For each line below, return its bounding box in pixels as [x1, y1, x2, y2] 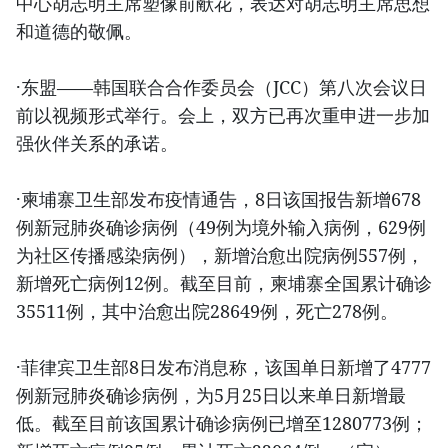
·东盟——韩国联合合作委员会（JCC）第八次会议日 [16, 75, 427, 100]
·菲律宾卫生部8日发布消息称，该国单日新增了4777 [16, 355, 431, 380]
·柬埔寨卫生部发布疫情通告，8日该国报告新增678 [16, 187, 421, 212]
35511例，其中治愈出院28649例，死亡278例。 [16, 299, 398, 324]
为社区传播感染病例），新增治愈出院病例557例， [16, 243, 424, 268]
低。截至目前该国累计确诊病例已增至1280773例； [16, 411, 428, 436]
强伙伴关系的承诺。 [16, 131, 178, 156]
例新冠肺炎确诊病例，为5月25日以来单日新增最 [16, 383, 406, 408]
